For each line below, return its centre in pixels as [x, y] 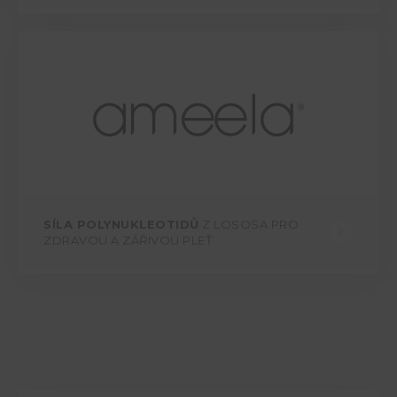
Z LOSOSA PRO [249, 225]
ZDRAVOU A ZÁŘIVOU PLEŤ [128, 241]
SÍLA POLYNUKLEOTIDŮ [121, 225]
